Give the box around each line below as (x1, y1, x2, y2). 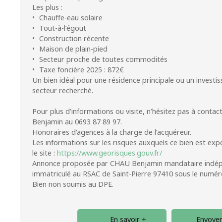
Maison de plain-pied (39, 44, 108, 54)
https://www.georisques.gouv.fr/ (57, 148, 162, 158)
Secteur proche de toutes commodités (39, 54, 168, 64)
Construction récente (39, 33, 110, 43)
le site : (32, 148, 57, 158)
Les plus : (32, 2, 62, 12)
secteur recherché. (32, 85, 93, 95)
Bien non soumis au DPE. (32, 179, 113, 189)
